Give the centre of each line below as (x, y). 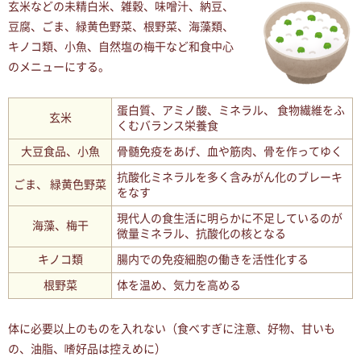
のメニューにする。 (59, 67)
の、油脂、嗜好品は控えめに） (87, 349)
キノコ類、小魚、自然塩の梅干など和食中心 (121, 47)
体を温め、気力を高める (179, 286)
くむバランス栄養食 (168, 126)
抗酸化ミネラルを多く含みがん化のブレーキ (230, 178)
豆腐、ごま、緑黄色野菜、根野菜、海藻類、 (121, 27)
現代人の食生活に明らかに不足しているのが (230, 219)
